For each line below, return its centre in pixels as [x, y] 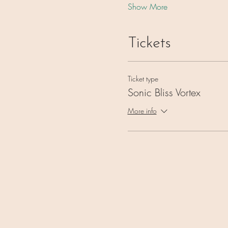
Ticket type [143, 78]
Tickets [149, 43]
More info [142, 111]
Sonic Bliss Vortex [164, 92]
